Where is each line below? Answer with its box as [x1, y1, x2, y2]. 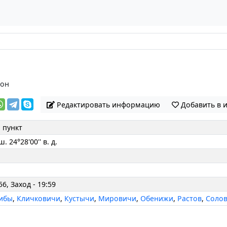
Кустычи [64, 194, 95, 204]
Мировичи [98, 194, 137, 204]
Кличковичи [17, 194, 61, 204]
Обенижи [140, 194, 174, 204]
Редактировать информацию [56, 99, 160, 109]
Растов [177, 194, 202, 204]
